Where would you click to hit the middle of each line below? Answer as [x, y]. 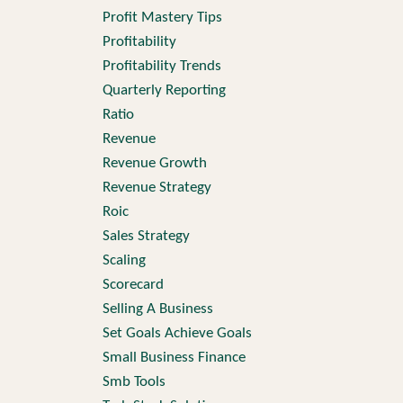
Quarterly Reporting [164, 90]
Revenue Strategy [157, 188]
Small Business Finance [174, 358]
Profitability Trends [161, 66]
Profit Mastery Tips [162, 18]
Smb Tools [134, 382]
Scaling [124, 260]
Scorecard [133, 285]
